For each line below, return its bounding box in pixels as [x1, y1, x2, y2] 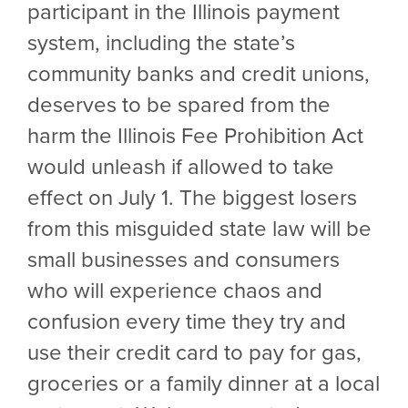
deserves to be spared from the [27, 87, 331, 119]
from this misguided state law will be [27, 211, 372, 243]
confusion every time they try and [27, 304, 346, 336]
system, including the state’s [27, 25, 295, 57]
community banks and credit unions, [27, 56, 370, 88]
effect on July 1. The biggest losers [27, 180, 357, 212]
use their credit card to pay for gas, [27, 335, 362, 367]
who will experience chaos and [27, 273, 322, 305]
